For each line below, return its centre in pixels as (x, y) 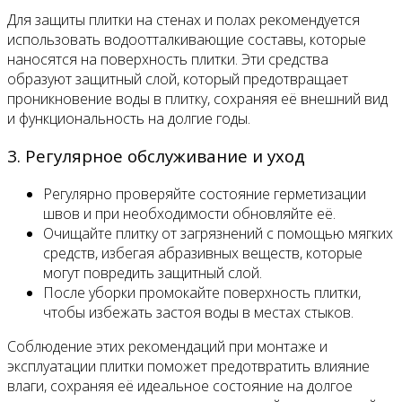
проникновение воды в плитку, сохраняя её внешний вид (197, 98)
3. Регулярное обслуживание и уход (156, 156)
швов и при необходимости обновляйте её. (189, 214)
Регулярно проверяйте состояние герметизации (205, 194)
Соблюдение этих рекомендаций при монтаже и (167, 347)
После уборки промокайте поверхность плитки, (202, 293)
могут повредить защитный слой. (153, 273)
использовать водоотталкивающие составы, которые (187, 39)
